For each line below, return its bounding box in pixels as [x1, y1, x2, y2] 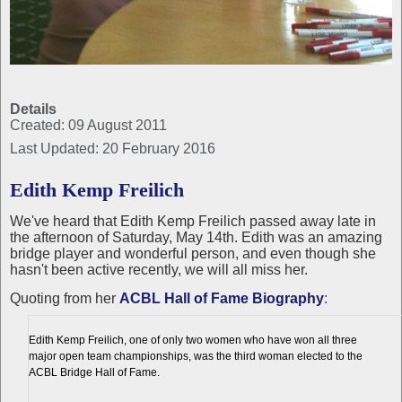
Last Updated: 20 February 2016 [10, 140, 215, 156]
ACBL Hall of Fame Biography [119, 290, 324, 306]
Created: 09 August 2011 [10, 117, 167, 133]
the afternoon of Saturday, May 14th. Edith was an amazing [10, 229, 382, 245]
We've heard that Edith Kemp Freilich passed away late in [10, 213, 376, 229]
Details [10, 100, 57, 117]
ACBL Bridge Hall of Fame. [29, 365, 160, 379]
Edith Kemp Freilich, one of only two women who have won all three [29, 333, 357, 346]
